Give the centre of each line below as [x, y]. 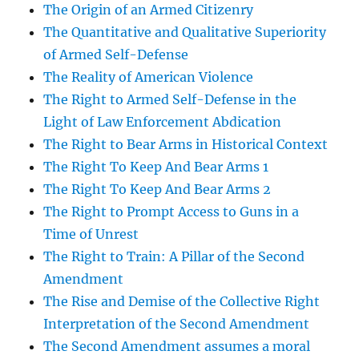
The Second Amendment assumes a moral [177, 347]
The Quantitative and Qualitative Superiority [185, 32]
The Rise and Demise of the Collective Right [182, 302]
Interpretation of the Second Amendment [177, 324]
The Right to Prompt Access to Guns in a [171, 212]
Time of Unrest [91, 234]
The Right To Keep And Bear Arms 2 [157, 190]
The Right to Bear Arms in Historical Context [186, 145]
